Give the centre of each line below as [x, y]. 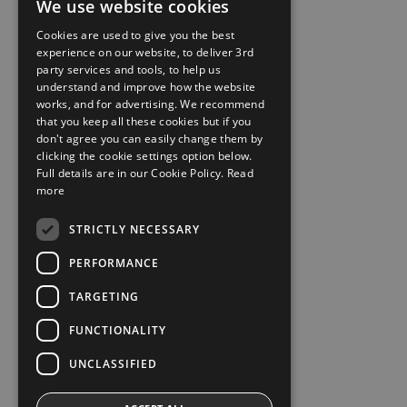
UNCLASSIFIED [113, 363]
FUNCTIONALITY [118, 330]
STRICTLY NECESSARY [134, 229]
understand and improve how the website [146, 87]
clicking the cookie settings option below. [144, 156]
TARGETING [104, 296]
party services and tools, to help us [129, 69]
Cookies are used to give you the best [136, 35]
